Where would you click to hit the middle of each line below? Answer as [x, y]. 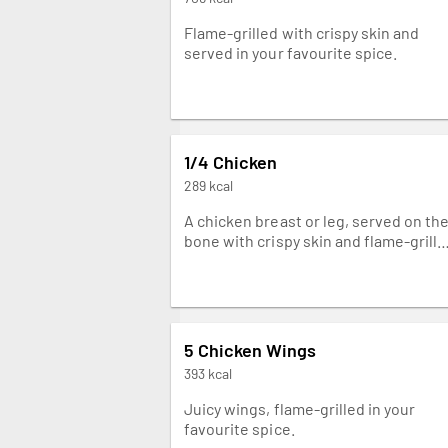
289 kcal [209, 185]
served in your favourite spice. [291, 52]
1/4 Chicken [231, 161]
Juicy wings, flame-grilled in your [300, 408]
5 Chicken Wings [250, 349]
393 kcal [208, 373]
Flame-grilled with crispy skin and [302, 32]
